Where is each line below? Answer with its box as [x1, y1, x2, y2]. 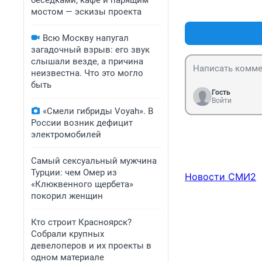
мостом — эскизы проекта [31, 6, 142, 17]
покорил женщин [31, 191, 103, 201]
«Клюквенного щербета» [31, 179, 133, 189]
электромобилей [31, 129, 101, 140]
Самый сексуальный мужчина [31, 156, 157, 166]
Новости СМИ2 [185, 171, 256, 183]
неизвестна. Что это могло [31, 68, 143, 78]
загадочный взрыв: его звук [31, 44, 150, 55]
